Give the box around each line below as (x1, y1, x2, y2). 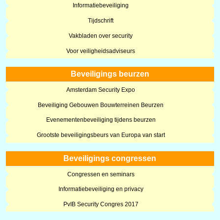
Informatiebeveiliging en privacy (58, 186, 143, 193)
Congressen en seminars (67, 170, 135, 178)
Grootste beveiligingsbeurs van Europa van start (36, 132, 165, 139)
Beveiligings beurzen (70, 70, 149, 79)
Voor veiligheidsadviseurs (66, 47, 136, 55)
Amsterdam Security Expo (66, 86, 136, 93)
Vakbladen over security (69, 32, 133, 39)
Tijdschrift (88, 17, 114, 24)
